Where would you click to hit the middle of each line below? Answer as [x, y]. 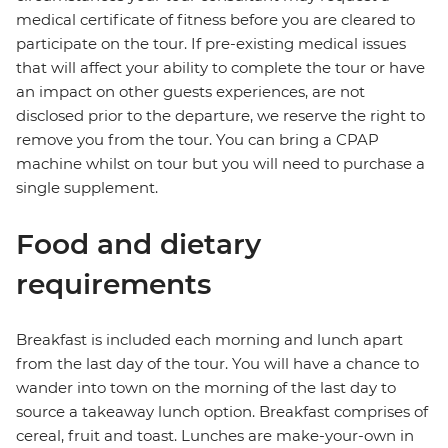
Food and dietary [138, 244]
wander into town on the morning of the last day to [206, 388]
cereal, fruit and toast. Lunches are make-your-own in [215, 436]
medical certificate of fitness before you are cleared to [215, 20]
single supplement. [87, 188]
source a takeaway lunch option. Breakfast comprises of [222, 412]
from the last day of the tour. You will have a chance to [217, 364]
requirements [113, 284]
